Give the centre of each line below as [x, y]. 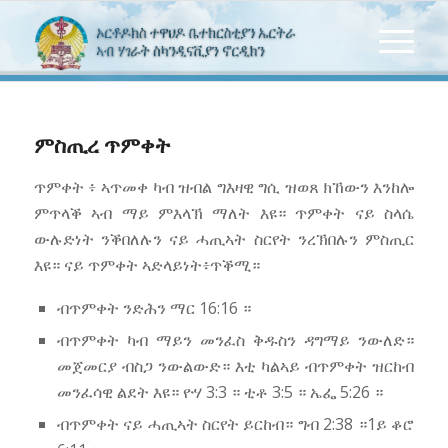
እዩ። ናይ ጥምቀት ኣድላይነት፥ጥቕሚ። [146, 265]
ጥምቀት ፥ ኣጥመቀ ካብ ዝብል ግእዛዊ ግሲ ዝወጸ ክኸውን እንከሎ [224, 187]
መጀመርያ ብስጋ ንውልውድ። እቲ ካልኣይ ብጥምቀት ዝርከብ [235, 365]
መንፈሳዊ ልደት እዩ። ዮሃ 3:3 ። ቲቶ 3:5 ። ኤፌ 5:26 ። [219, 391]
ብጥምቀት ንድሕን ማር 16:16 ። [153, 307]
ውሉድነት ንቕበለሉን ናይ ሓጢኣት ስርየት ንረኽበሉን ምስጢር [224, 239]
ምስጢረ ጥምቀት [101, 145]
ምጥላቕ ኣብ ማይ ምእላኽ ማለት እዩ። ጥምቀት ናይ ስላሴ [224, 213]
